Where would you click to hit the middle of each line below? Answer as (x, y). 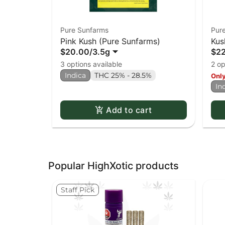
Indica (75, 76)
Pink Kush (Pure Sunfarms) (110, 41)
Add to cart (129, 110)
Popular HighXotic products (114, 166)
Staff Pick (78, 190)
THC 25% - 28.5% (123, 76)
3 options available (91, 64)
